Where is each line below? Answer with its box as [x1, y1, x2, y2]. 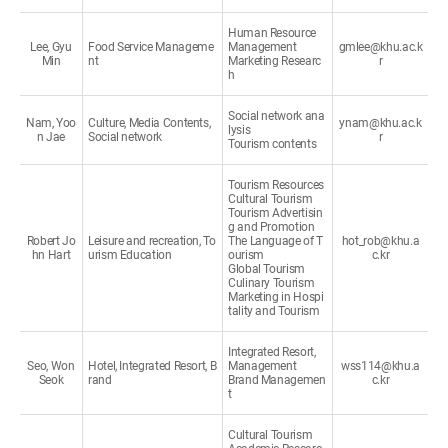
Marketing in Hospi [228, 290, 324, 304]
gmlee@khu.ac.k [338, 40, 423, 54]
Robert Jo [26, 234, 76, 248]
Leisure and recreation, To [88, 234, 216, 248]
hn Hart [31, 248, 71, 262]
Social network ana [228, 109, 325, 123]
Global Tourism [228, 262, 305, 276]
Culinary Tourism [228, 276, 315, 290]
